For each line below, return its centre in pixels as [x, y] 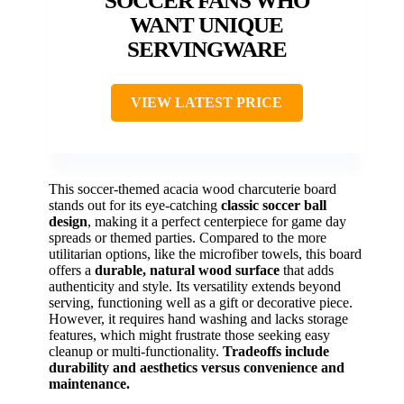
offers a [72, 271]
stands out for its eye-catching [135, 206]
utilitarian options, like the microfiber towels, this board [205, 254]
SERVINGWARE [207, 50]
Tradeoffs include [276, 352]
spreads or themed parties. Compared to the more [188, 238]
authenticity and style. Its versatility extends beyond [195, 287]
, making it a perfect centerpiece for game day [217, 222]
